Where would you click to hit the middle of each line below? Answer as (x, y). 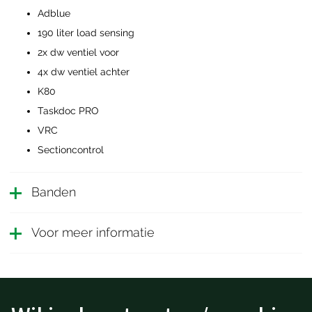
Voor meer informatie (93, 233)
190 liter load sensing (86, 33)
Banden (53, 193)
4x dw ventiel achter (84, 72)
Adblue (54, 14)
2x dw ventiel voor (78, 53)
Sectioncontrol (71, 150)
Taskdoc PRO (68, 111)
